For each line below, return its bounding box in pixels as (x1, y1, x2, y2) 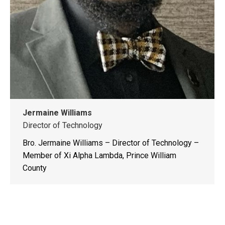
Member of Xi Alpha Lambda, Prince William (23, 151, 176, 161)
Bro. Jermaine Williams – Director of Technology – (23, 138, 199, 148)
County (23, 163, 47, 173)
